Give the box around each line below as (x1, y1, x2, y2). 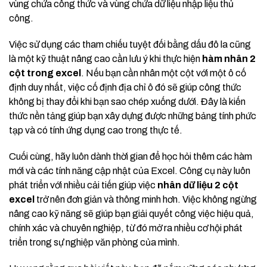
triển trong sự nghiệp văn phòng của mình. (9, 237, 180, 248)
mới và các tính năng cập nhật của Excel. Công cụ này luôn (9, 166, 250, 176)
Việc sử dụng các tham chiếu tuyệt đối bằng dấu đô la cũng (9, 39, 251, 50)
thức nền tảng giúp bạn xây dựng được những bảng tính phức (9, 111, 256, 122)
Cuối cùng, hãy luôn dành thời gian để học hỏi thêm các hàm (9, 151, 252, 162)
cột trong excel (9, 68, 81, 79)
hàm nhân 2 (202, 54, 256, 64)
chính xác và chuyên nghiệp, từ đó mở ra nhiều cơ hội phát (9, 223, 243, 234)
